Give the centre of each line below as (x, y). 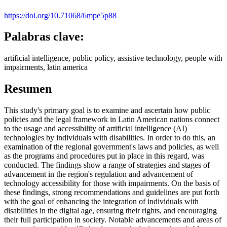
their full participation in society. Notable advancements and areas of (113, 220)
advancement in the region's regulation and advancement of (99, 174)
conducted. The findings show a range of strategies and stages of (107, 165)
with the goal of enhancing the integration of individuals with (101, 202)
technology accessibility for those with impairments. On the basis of (112, 183)
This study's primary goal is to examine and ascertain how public (107, 110)
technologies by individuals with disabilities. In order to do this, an (110, 138)
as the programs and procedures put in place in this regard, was (104, 156)
